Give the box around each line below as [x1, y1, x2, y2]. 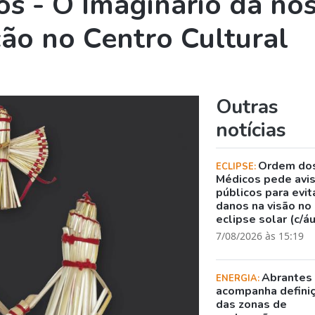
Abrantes [262, 269, 313, 285]
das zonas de [216, 296, 288, 312]
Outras [216, 93, 279, 120]
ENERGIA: [216, 271, 262, 285]
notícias [216, 116, 287, 143]
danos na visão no [216, 198, 312, 214]
